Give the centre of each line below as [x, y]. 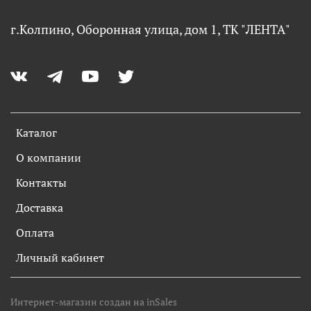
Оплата [35, 232]
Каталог [36, 132]
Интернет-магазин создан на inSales [94, 301]
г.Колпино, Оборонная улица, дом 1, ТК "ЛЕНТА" [150, 29]
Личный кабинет [60, 257]
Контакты [41, 182]
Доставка [40, 207]
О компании [49, 157]
